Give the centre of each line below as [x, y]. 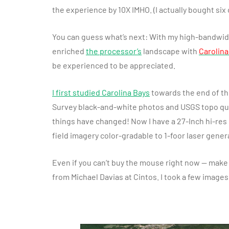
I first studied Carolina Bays [101, 93]
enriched [69, 51]
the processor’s [114, 51]
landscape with [170, 51]
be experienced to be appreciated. [114, 65]
